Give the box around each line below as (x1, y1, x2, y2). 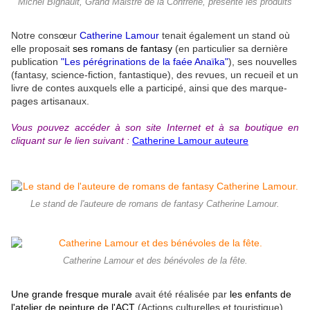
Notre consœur (11, 29, 80, 41)
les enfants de (230, 288, 291, 300)
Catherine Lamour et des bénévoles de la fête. (62, 255, 248, 266)
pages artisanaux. (11, 95, 89, 107)
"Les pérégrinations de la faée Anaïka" (61, 55, 228, 67)
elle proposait (11, 42, 73, 54)
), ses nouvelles (228, 55, 297, 67)
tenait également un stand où (159, 29, 290, 41)
